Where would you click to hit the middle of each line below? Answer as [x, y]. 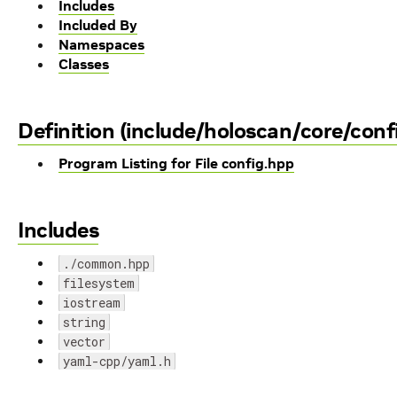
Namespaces [101, 44]
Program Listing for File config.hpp [176, 163]
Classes [84, 64]
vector [84, 342]
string [84, 322]
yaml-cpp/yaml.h [117, 361]
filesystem [99, 283]
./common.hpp [106, 264]
